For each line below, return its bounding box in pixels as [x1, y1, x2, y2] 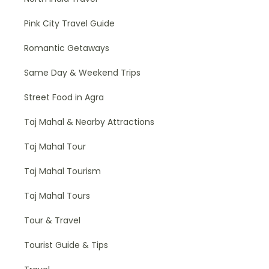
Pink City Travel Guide [24, 17, 115, 29]
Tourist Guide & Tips [24, 239, 108, 251]
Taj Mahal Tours [24, 190, 90, 202]
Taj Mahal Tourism [24, 165, 101, 177]
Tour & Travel [24, 214, 80, 226]
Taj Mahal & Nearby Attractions [24, 116, 154, 128]
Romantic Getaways [24, 42, 109, 54]
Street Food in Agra [24, 91, 104, 103]
